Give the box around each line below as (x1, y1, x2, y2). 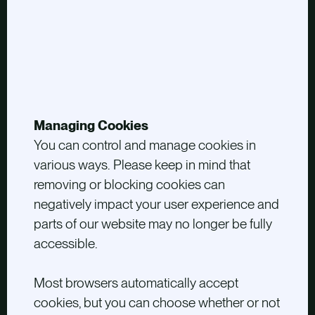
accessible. (33, 236, 98, 252)
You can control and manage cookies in (33, 137, 256, 154)
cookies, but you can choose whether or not (33, 295, 280, 311)
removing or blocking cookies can (33, 176, 225, 193)
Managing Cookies (33, 117, 148, 134)
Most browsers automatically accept (33, 275, 238, 292)
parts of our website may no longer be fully (33, 216, 272, 233)
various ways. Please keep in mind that (33, 157, 250, 174)
